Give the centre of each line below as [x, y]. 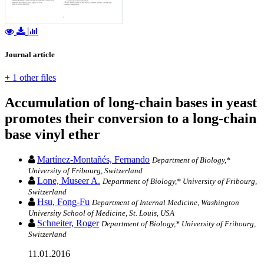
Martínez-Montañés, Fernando [93, 160]
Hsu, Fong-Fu [63, 202]
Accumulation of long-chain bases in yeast [131, 103]
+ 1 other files [30, 78]
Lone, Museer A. [69, 181]
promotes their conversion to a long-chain [131, 119]
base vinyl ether [52, 135]
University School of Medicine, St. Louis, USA [101, 213]
